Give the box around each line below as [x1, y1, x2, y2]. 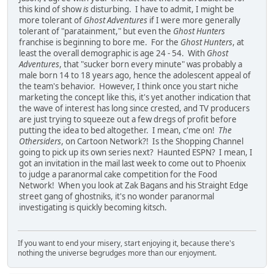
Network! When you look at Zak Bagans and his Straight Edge [19, 179, 248, 191]
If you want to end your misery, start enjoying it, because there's [18, 238, 235, 249]
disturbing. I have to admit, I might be [89, 3, 234, 15]
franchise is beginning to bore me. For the [19, 36, 180, 48]
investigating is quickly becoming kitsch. [19, 201, 169, 213]
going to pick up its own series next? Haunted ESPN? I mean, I [19, 146, 253, 158]
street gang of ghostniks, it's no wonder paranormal [19, 190, 214, 202]
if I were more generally [147, 14, 240, 26]
